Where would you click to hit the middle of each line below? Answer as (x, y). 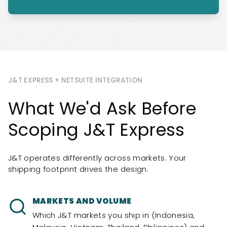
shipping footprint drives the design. (78, 169)
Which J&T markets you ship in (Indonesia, (114, 215)
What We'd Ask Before (102, 108)
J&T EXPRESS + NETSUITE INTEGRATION (75, 80)
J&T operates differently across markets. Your (97, 158)
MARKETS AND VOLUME (82, 201)
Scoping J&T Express (97, 130)
